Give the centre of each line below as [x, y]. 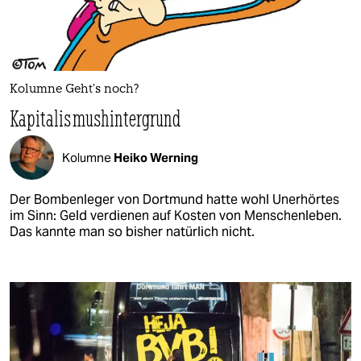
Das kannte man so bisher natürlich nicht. [132, 232]
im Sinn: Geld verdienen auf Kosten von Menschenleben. [176, 216]
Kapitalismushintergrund [95, 118]
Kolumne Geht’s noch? [75, 90]
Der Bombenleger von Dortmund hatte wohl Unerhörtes [174, 200]
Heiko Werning [156, 157]
